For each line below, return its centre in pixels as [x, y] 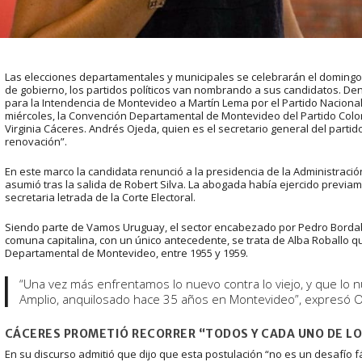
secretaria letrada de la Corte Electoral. [100, 198]
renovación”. [36, 142]
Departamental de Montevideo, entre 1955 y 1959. [126, 253]
